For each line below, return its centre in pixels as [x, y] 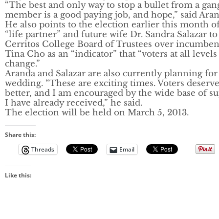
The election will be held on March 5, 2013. [97, 113]
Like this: [18, 175]
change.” [22, 64]
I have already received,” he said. [74, 103]
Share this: [20, 135]
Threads [43, 150]
